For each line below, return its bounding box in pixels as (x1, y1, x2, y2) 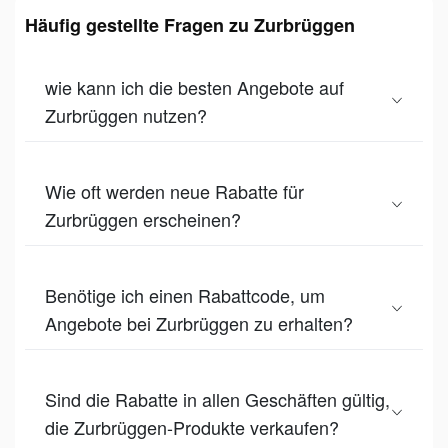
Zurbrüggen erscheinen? (45, 205, 241, 232)
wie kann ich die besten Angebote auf (45, 73, 344, 100)
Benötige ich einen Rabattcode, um (45, 281, 325, 308)
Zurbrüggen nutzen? (45, 101, 207, 128)
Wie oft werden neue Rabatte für (45, 177, 304, 204)
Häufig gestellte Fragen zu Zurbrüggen (25, 11, 355, 38)
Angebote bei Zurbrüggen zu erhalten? (45, 309, 353, 336)
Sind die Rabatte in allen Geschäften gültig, (45, 385, 390, 412)
